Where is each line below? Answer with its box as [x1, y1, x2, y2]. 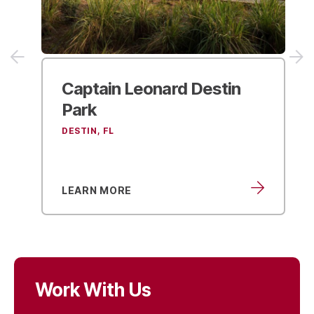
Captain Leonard [55, 75, 184, 100]
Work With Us [35, 275, 151, 302]
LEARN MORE [55, 182, 125, 197]
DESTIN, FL [55, 124, 108, 137]
